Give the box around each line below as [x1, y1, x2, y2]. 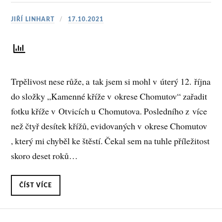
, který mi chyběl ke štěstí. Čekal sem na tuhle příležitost [11, 135, 210, 147]
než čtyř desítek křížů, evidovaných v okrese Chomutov [11, 120, 208, 132]
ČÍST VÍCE [19, 182, 53, 189]
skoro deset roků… [11, 150, 78, 162]
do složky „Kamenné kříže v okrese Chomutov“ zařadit [11, 90, 208, 103]
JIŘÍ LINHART [11, 16, 55, 22]
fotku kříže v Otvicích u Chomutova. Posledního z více [11, 105, 208, 117]
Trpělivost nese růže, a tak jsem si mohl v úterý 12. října [11, 75, 211, 88]
